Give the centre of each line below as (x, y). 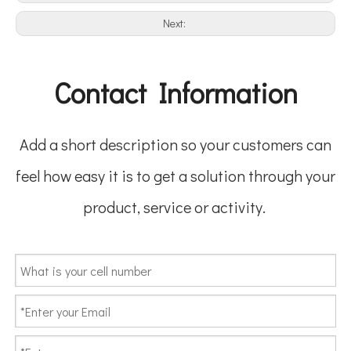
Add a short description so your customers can (175, 144)
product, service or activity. (175, 207)
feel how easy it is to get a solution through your (175, 175)
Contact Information (175, 92)
